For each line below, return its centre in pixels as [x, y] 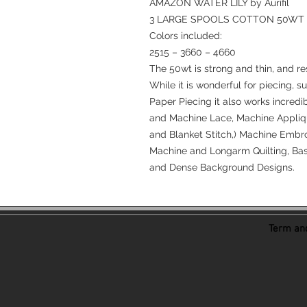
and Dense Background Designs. [222, 167]
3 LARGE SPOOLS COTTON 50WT [227, 19]
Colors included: [186, 35]
